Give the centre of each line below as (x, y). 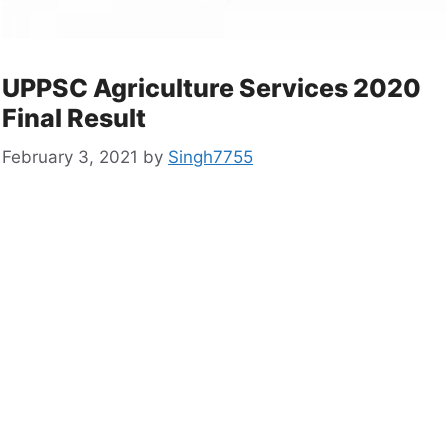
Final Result (74, 118)
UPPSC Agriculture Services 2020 (211, 88)
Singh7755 (210, 156)
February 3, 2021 (70, 156)
